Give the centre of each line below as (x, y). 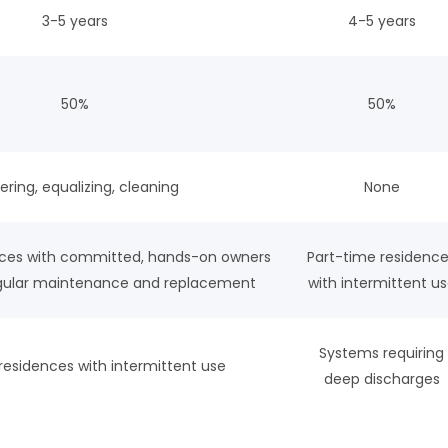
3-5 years (75, 21)
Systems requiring (381, 353)
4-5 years (381, 21)
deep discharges (381, 379)
